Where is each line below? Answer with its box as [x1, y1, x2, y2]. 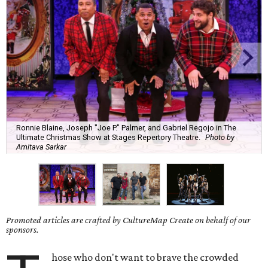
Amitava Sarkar [16, 142, 66, 151]
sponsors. [6, 224, 39, 235]
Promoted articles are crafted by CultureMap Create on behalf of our [6, 215, 251, 226]
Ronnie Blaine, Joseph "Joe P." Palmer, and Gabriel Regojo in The [16, 123, 236, 132]
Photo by [205, 132, 234, 142]
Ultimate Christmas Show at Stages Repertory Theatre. [16, 132, 200, 142]
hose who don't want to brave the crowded [51, 251, 239, 264]
